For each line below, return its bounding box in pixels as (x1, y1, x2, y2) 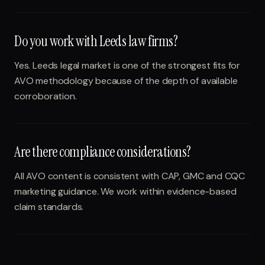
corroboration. (14, 90, 77, 102)
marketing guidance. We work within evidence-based (14, 185, 237, 198)
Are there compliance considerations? (14, 143, 191, 161)
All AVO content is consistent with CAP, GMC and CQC (14, 170, 245, 182)
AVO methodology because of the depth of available (14, 75, 238, 87)
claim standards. (14, 201, 84, 213)
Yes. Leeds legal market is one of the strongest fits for (14, 59, 241, 72)
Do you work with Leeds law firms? (14, 32, 178, 50)
